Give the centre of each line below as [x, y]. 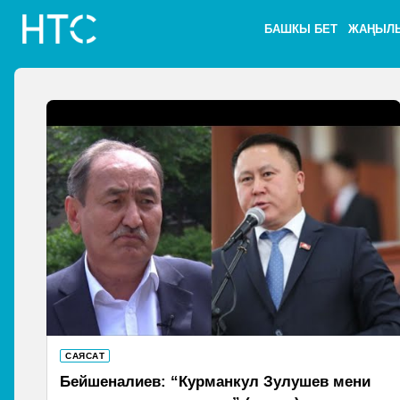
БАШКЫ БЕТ [301, 29]
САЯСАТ [85, 356]
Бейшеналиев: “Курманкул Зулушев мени [215, 382]
